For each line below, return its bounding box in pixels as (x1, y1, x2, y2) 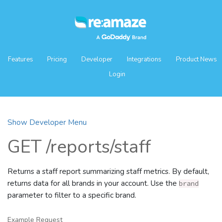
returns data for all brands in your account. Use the (7, 178, 179, 188)
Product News (175, 55, 217, 64)
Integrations (126, 55, 162, 64)
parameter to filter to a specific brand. (7, 190, 136, 200)
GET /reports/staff (7, 135, 151, 159)
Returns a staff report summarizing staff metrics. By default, (7, 166, 209, 176)
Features (7, 55, 35, 64)
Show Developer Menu (7, 117, 87, 127)
